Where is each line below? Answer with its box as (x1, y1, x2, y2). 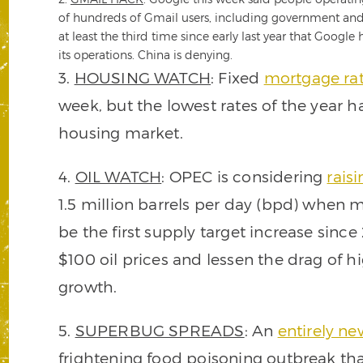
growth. (58, 276, 117, 296)
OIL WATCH (75, 166, 162, 186)
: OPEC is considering (161, 166, 327, 186)
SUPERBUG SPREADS (75, 320, 245, 340)
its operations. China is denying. (58, 47, 233, 62)
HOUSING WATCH (74, 67, 211, 87)
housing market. (58, 122, 183, 142)
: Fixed (211, 67, 264, 87)
